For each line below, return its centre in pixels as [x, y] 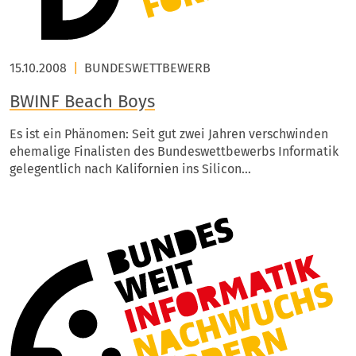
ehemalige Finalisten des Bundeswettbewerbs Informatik [174, 151]
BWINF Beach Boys [82, 101]
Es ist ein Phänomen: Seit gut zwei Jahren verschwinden [169, 134]
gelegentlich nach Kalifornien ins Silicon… [130, 169]
